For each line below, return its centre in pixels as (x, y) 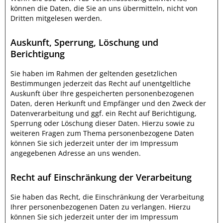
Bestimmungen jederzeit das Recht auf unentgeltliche (101, 83)
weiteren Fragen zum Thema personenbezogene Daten (102, 133)
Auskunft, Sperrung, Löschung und (84, 42)
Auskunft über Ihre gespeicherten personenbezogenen (102, 93)
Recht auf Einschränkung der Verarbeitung (101, 177)
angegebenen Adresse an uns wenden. (76, 153)
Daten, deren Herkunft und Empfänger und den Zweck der (108, 103)
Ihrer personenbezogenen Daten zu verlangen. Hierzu (101, 207)
